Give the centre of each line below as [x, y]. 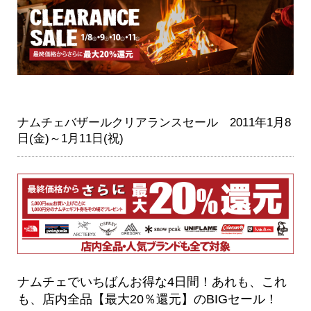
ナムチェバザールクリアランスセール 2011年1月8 [154, 123]
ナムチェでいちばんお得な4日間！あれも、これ [152, 281]
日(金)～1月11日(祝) [70, 139]
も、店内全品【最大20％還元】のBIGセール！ [147, 299]
